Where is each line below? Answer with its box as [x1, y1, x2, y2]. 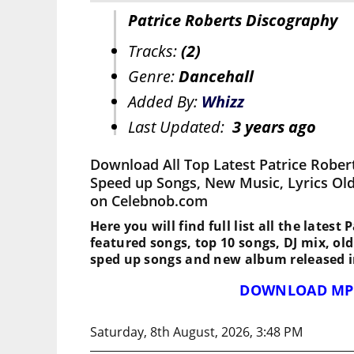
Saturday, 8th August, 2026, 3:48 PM [90, 323, 303, 341]
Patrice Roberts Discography [128, 9, 337, 32]
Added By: [128, 91, 201, 113]
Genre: [128, 66, 179, 88]
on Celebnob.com [90, 191, 208, 211]
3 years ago [232, 116, 316, 138]
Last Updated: [128, 116, 232, 138]
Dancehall [179, 66, 254, 88]
